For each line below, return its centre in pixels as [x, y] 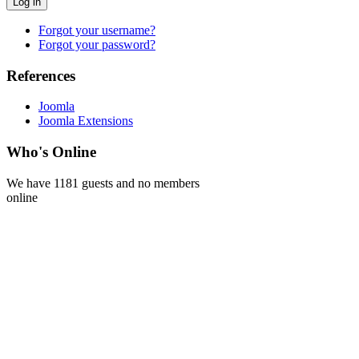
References [41, 75]
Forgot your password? [97, 44]
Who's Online [51, 152]
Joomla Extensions [86, 121]
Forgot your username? [97, 30]
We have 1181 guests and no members [103, 183]
